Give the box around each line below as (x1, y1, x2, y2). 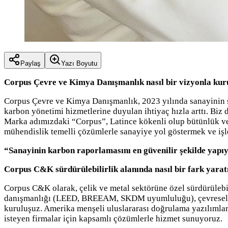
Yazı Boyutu (61, 59, 97, 67)
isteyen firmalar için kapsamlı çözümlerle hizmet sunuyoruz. (4, 213, 222, 223)
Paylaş (20, 59, 41, 67)
